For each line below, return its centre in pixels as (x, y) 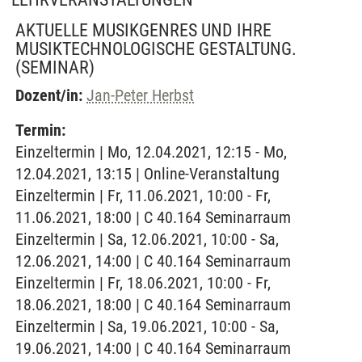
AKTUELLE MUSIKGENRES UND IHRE (143, 30)
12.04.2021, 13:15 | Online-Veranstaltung (147, 174)
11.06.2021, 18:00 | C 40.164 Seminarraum (153, 217)
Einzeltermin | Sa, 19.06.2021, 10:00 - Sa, (147, 326)
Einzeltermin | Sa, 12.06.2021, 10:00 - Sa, (147, 239)
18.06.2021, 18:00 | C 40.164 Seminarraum (153, 305)
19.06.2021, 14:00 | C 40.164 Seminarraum (153, 348)
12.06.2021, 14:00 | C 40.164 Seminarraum (153, 261)
